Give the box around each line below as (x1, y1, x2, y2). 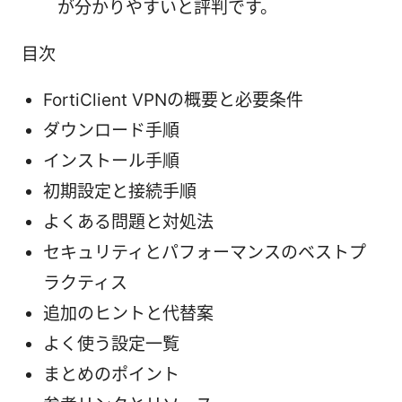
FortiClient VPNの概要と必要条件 (43, 89, 303, 110)
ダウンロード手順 (43, 119, 179, 141)
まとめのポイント (43, 363, 179, 385)
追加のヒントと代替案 (43, 302, 214, 324)
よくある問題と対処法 (43, 211, 214, 232)
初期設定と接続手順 (43, 180, 197, 202)
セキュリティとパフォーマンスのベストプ (43, 241, 366, 263)
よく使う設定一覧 (43, 333, 179, 354)
